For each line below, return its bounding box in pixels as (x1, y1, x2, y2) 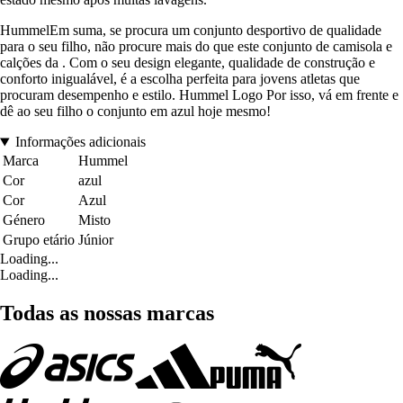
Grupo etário (3, 232, 75, 248)
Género (3, 212, 45, 228)
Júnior (78, 232, 113, 248)
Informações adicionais (14, 134, 146, 150)
